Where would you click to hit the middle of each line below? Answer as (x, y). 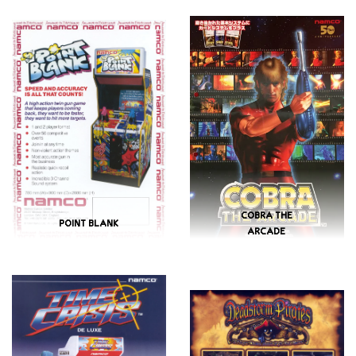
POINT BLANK (89, 224)
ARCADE (267, 232)
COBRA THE (267, 216)
